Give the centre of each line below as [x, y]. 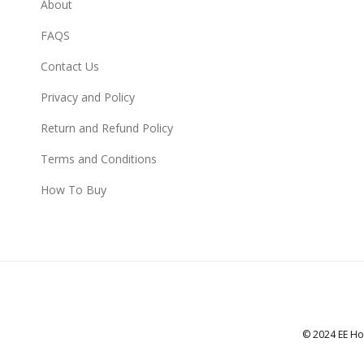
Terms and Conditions [99, 159]
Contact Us [70, 67]
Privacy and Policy [88, 97]
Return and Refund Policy [107, 128]
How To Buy [74, 190]
